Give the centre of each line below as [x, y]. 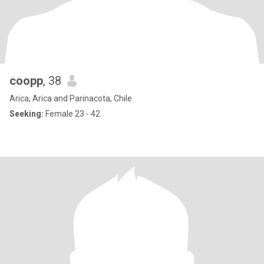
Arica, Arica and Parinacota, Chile [71, 98]
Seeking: [27, 114]
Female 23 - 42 [72, 114]
